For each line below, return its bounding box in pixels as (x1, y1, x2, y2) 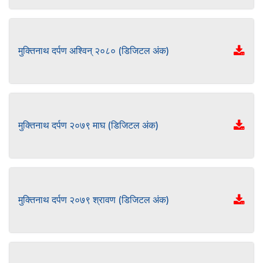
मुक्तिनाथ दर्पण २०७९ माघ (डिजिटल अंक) (18, 120, 159, 131)
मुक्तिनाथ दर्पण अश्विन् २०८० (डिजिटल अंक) (18, 45, 169, 56)
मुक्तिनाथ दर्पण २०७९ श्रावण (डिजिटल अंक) (18, 194, 169, 205)
